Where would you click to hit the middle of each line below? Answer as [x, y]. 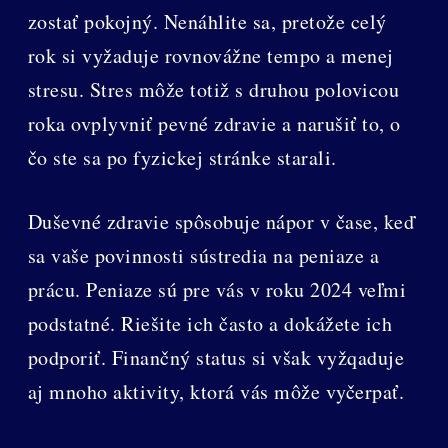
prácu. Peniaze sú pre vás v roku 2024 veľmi [217, 289]
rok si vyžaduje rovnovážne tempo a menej [210, 55]
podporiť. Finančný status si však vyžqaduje [216, 357]
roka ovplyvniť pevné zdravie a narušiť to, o [214, 123]
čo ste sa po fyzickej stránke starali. [182, 157]
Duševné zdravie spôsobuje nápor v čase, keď [221, 221]
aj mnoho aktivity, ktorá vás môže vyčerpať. [216, 391]
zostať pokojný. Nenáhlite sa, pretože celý [207, 21]
